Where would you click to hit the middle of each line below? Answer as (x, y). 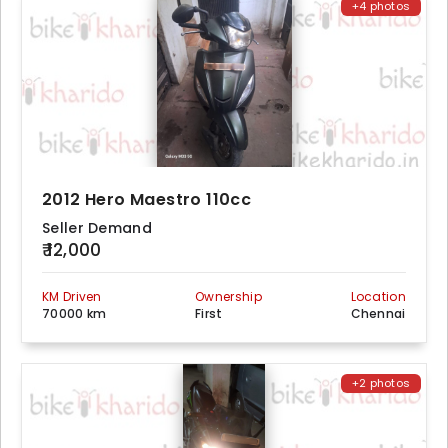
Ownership (228, 296)
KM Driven (72, 296)
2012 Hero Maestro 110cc (147, 199)
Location (378, 296)
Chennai (378, 313)
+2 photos (381, 383)
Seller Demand (97, 228)
